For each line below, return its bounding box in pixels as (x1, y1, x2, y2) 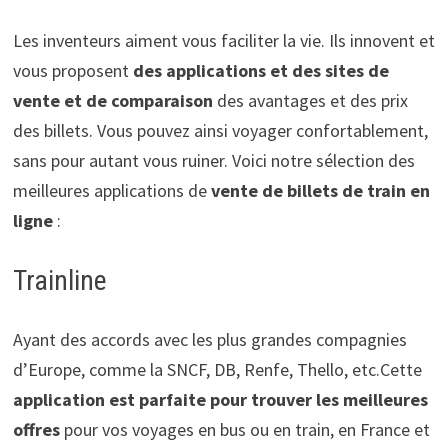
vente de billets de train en (206, 178, 430, 202)
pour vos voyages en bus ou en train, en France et (59, 417, 430, 441)
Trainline (12, 263, 107, 297)
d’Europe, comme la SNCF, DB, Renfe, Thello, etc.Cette (12, 357, 422, 381)
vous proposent (12, 58, 133, 82)
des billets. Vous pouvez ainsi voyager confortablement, (12, 118, 428, 142)
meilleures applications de (12, 178, 207, 202)
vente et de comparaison (12, 88, 217, 112)
